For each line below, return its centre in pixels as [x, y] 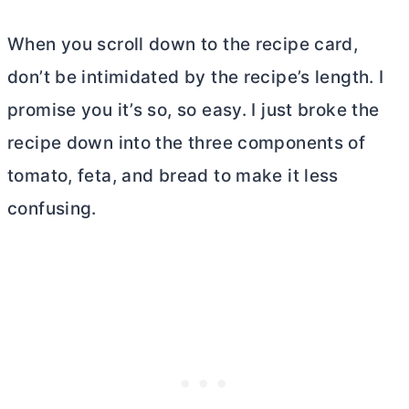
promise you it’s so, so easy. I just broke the [194, 110]
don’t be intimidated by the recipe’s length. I [196, 77]
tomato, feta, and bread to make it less [173, 176]
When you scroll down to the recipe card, [183, 44]
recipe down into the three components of [187, 143]
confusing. [52, 209]
